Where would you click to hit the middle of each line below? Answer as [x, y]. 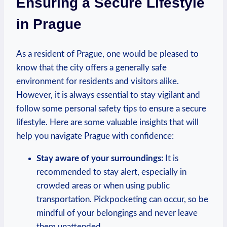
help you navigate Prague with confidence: [95, 136]
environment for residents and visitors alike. [98, 81]
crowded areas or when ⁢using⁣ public [103, 185]
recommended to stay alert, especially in [111, 172]
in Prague [49, 24]
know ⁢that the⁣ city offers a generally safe [91, 67]
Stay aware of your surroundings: [100, 158]
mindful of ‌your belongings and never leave [117, 213]
